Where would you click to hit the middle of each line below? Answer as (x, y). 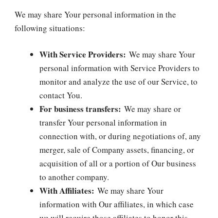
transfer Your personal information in (103, 122)
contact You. (61, 95)
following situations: (50, 28)
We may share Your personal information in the (95, 14)
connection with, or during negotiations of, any (120, 136)
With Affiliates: (67, 190)
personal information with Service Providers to (119, 68)
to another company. (74, 177)
